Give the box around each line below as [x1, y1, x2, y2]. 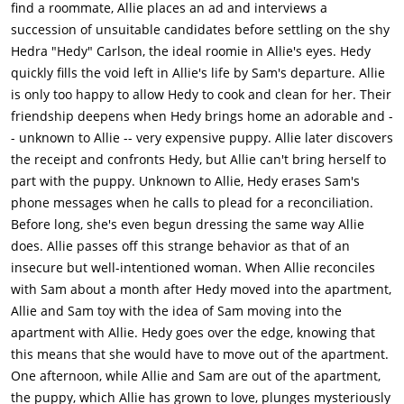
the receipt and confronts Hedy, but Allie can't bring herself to [11, 151, 386, 169]
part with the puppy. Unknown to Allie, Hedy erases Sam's [11, 172, 360, 190]
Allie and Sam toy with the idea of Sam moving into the [11, 302, 342, 320]
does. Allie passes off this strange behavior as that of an [11, 237, 350, 255]
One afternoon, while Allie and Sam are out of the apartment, [11, 367, 381, 385]
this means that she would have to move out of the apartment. [11, 345, 389, 363]
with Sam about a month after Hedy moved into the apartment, [11, 280, 391, 298]
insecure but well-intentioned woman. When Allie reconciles [11, 259, 375, 277]
